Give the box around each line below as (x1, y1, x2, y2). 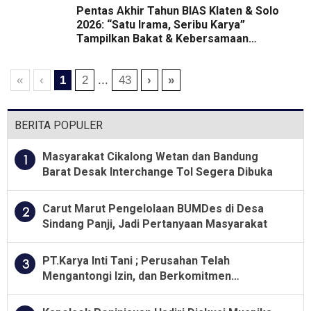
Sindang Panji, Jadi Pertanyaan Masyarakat (42, 217, 267, 231)
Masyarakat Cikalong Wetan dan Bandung (42, 150, 258, 164)
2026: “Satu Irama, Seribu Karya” (76, 18, 245, 32)
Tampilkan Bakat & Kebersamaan (76, 32, 249, 46)
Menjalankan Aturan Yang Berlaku (42, 285, 218, 299)
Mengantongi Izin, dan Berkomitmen (42, 269, 231, 283)
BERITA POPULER (15, 119, 103, 133)
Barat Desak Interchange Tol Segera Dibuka (42, 165, 273, 179)
